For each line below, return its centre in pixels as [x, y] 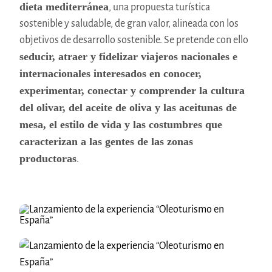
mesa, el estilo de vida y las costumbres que [121, 125]
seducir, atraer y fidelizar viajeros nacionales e [128, 57]
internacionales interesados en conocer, [110, 74]
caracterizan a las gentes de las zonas [106, 142]
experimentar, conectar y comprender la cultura [132, 91]
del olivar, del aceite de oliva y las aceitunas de [128, 108]
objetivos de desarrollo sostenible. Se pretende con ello [134, 40]
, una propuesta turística [159, 8]
